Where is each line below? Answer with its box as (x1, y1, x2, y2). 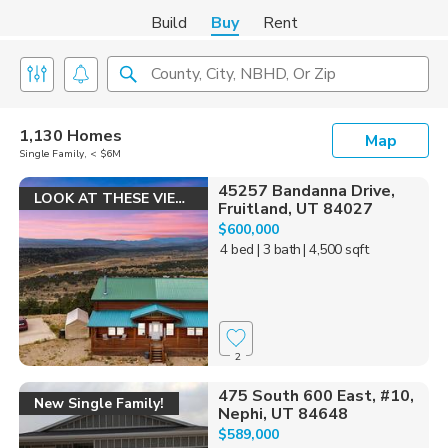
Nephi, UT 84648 (217, 402, 348, 425)
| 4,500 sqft (303, 240, 369, 259)
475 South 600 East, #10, (217, 384, 414, 407)
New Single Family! (34, 393, 164, 413)
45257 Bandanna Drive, (217, 180, 395, 202)
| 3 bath (256, 240, 301, 259)
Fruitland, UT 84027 (217, 198, 373, 220)
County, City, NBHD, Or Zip (151, 62, 336, 85)
